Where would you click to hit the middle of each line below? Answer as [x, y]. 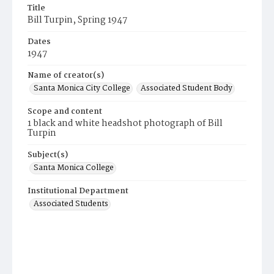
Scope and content [65, 112]
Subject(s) [48, 155]
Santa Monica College [74, 168]
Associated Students [71, 204]
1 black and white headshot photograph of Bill [125, 124]
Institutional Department [78, 191]
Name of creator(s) [66, 76]
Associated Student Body [187, 88]
